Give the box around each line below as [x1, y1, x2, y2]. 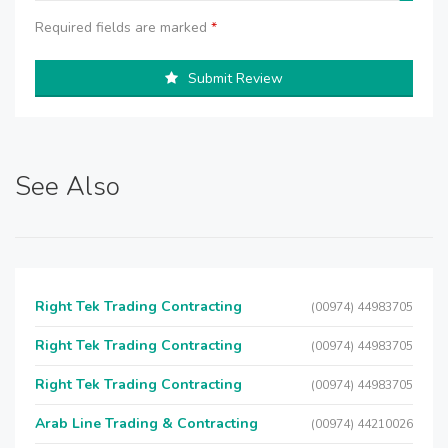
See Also [15, 169, 120, 204]
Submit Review [188, 69, 283, 88]
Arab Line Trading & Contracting [35, 414, 258, 433]
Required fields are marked [35, 18, 211, 37]
